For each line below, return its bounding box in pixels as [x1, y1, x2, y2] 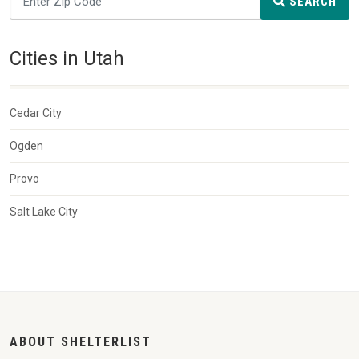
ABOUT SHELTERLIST [10, 334, 151, 350]
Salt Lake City [10, 205, 78, 219]
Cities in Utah [10, 47, 124, 71]
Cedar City [10, 107, 62, 120]
